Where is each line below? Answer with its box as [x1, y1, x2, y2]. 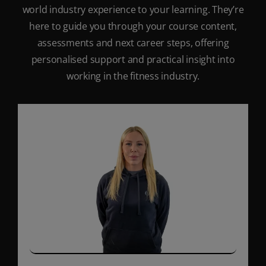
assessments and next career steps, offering [37, 36, 229, 49]
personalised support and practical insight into [31, 52, 235, 66]
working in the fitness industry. [66, 69, 200, 83]
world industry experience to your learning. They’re [22, 2, 244, 16]
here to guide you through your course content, [29, 19, 237, 33]
